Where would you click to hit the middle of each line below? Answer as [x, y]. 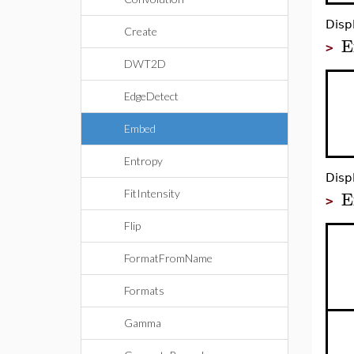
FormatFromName [168, 258]
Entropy [143, 161]
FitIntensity [152, 193]
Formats [144, 290]
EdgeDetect [151, 96]
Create [141, 31]
